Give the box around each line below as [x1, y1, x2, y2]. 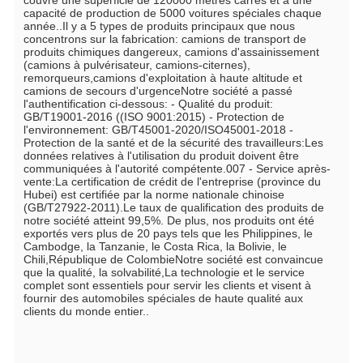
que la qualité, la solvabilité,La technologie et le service [23, 266, 305, 280]
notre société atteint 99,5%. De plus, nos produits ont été [23, 214, 314, 228]
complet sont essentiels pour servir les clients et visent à [23, 279, 311, 293]
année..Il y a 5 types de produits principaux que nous [23, 19, 295, 33]
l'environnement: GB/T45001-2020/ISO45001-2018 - [23, 123, 293, 137]
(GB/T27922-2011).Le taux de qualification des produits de [23, 201, 324, 215]
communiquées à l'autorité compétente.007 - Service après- [23, 162, 331, 176]
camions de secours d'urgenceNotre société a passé [23, 84, 293, 98]
